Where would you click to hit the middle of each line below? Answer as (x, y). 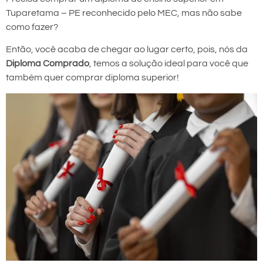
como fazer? (32, 27)
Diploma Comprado (48, 64)
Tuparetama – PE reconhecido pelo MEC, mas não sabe (124, 13)
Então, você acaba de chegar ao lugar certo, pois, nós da (127, 50)
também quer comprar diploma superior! (92, 78)
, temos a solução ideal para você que (169, 64)
